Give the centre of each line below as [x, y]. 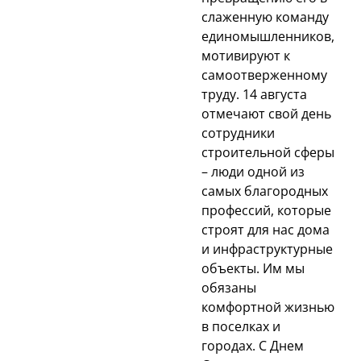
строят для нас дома [266, 229]
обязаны [229, 287]
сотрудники [238, 133]
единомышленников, [268, 36]
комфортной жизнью [268, 307]
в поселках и [241, 326]
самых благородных [265, 191]
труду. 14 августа [254, 94]
